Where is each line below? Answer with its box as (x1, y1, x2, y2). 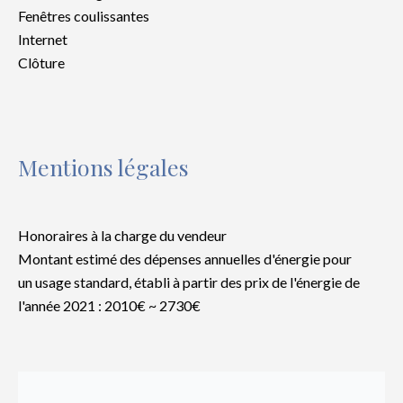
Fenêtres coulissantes (18, 7, 149, 24)
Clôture (18, 54, 65, 71)
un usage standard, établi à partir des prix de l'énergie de (18, 273, 360, 291)
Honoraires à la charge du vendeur (18, 227, 227, 244)
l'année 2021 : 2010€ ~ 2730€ (18, 297, 201, 314)
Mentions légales (18, 152, 189, 182)
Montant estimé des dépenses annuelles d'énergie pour (18, 250, 352, 267)
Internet (18, 31, 67, 48)
